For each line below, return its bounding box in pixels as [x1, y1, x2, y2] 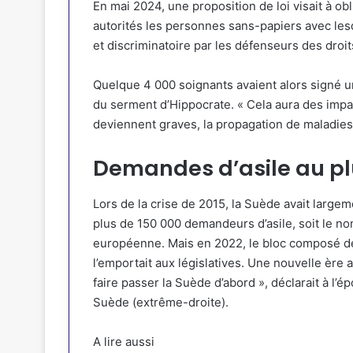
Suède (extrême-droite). [93, 294, 229, 310]
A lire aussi [93, 333, 154, 349]
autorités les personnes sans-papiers [93, 18, 302, 34]
